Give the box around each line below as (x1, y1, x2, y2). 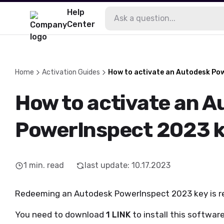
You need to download (15, 209, 106, 219)
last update (84, 160, 127, 170)
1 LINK (106, 209, 130, 219)
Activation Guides (42, 68, 100, 76)
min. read (29, 160, 64, 170)
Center (67, 19, 95, 29)
